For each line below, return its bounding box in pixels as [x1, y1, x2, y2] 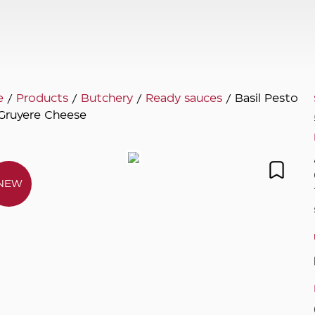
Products [16, 93, 69, 104]
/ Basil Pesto [222, 93, 299, 104]
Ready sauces [146, 93, 223, 104]
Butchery [81, 93, 134, 104]
